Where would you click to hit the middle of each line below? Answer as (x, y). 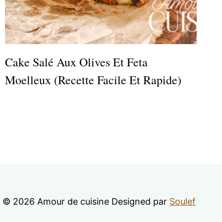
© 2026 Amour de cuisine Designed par (86, 201)
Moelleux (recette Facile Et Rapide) (93, 80)
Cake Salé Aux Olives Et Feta (76, 62)
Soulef (183, 201)
